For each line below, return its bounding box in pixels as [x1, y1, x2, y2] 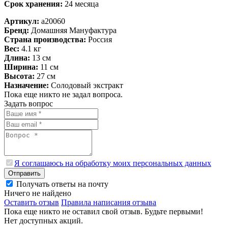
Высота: [4, 71, 35, 80]
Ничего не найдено [4, 188, 71, 197]
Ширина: [4, 62, 38, 71]
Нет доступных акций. [4, 216, 83, 225]
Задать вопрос [4, 99, 53, 108]
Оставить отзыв [4, 197, 59, 207]
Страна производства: [4, 35, 86, 44]
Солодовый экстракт [49, 80, 123, 90]
